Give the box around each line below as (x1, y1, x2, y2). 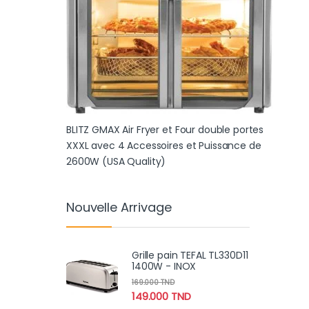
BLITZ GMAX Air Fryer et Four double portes (66, 123, 264, 137)
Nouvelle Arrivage (66, 199, 172, 217)
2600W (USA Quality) (66, 154, 166, 169)
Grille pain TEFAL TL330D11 (132, 248, 248, 262)
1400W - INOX (132, 259, 197, 273)
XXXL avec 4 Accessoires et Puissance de (66, 139, 261, 153)
